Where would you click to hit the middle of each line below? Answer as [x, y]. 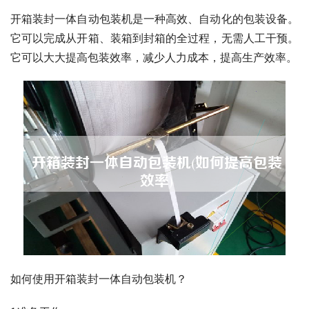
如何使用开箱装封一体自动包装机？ [99, 278]
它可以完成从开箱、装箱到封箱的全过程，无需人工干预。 [154, 38]
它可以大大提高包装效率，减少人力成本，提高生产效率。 [154, 57]
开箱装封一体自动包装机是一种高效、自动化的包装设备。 [154, 18]
